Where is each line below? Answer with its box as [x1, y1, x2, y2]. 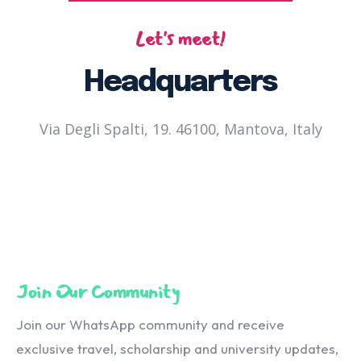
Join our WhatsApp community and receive [16, 316, 284, 334]
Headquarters [84, 68, 277, 98]
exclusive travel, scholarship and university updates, [16, 340, 338, 358]
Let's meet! [135, 23, 226, 55]
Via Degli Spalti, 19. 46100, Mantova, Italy [39, 119, 322, 139]
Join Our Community [16, 276, 179, 308]
